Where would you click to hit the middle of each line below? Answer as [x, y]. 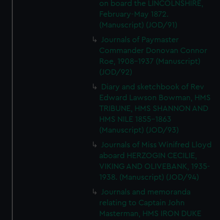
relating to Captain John [142, 203]
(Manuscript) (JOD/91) [138, 25]
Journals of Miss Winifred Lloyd [157, 145]
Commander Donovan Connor [153, 51]
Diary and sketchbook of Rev [153, 87]
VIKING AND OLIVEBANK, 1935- [155, 166]
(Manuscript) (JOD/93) [139, 130]
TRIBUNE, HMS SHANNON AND [154, 109]
